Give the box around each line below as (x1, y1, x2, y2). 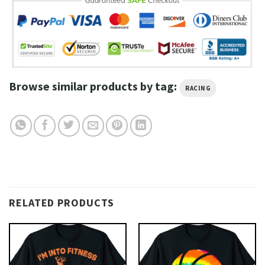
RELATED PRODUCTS (9, 195, 115, 209)
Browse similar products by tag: (9, 79, 179, 94)
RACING (185, 84, 211, 93)
